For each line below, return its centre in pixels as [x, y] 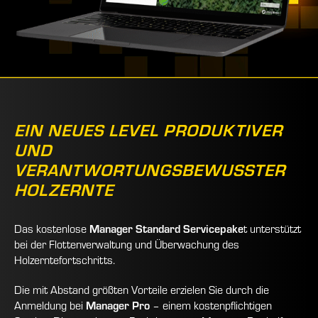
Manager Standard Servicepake [166, 229]
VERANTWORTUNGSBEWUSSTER [150, 170]
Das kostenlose [52, 229]
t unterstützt [272, 229]
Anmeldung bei [50, 306]
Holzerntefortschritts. [65, 260]
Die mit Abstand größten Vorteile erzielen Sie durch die [142, 290]
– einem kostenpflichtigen [211, 306]
